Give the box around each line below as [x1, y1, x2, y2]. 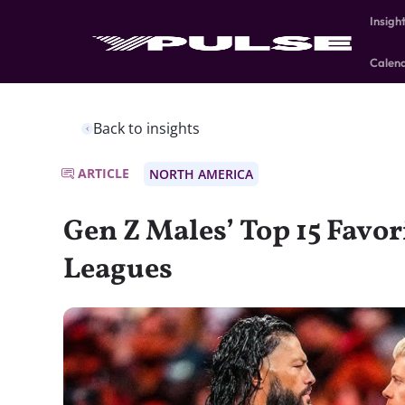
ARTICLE [78, 165, 129, 182]
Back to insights [93, 118, 200, 138]
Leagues [63, 250, 173, 290]
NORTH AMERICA [149, 165, 253, 183]
